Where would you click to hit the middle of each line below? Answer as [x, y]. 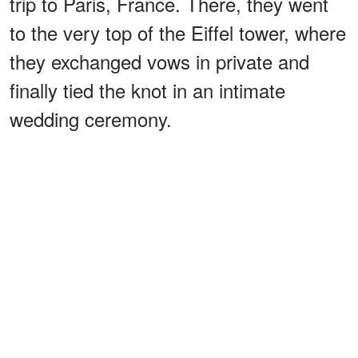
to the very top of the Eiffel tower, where [178, 32]
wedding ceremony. [91, 118]
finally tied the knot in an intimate [147, 89]
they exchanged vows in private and [159, 61]
